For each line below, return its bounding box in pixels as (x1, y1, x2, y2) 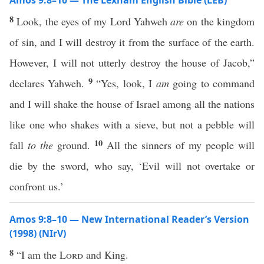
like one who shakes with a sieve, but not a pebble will (9, 117, 255, 131)
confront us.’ (9, 179, 64, 193)
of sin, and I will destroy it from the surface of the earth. (9, 35, 255, 49)
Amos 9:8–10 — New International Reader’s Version (9, 213, 249, 226)
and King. (83, 247, 128, 262)
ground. (53, 138, 94, 152)
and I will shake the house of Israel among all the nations (9, 97, 255, 111)
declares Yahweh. (9, 76, 88, 90)
